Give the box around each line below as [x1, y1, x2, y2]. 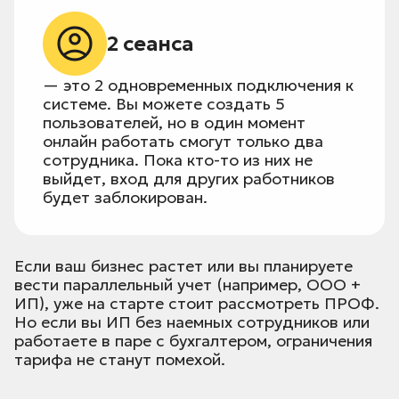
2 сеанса [107, 31, 193, 57]
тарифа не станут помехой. [14, 349, 225, 370]
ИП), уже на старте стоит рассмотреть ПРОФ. [14, 293, 379, 314]
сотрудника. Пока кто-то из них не [43, 150, 313, 171]
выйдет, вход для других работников [43, 168, 335, 190]
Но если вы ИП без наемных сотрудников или [14, 312, 370, 333]
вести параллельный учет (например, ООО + [14, 274, 361, 296]
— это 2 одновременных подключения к [43, 75, 354, 96]
